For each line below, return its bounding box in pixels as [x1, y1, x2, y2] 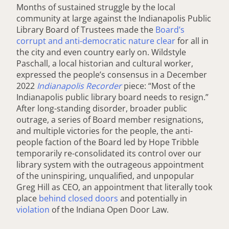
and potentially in [118, 192, 187, 204]
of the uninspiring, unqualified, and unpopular [16, 170, 194, 181]
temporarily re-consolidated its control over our [16, 147, 201, 159]
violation [16, 203, 50, 215]
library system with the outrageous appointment [16, 158, 204, 170]
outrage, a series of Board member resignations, [16, 113, 203, 125]
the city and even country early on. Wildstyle [16, 46, 186, 58]
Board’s [155, 24, 185, 35]
